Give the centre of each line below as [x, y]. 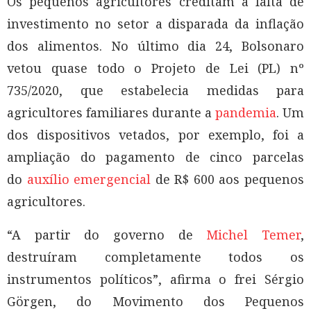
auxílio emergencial [89, 179]
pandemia [246, 112]
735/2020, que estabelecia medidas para [155, 90]
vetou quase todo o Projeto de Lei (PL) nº [155, 68]
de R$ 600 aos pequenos [228, 179]
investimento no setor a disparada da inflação [155, 23]
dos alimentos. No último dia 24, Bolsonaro [155, 45]
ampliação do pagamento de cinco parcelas [155, 157]
